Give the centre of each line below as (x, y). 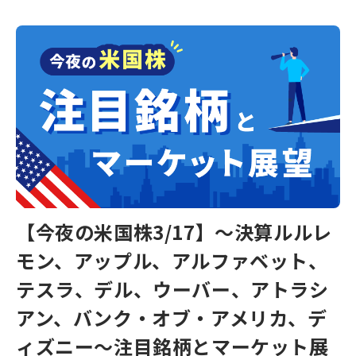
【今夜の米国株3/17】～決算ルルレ (174, 231)
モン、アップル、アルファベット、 (172, 260)
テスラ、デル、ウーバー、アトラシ (172, 288)
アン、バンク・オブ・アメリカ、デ (172, 317)
